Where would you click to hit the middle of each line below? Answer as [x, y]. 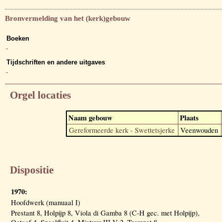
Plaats [189, 117]
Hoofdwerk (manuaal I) [46, 202]
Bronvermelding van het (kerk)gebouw [68, 18]
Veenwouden [199, 130]
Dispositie [32, 170]
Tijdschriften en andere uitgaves [56, 62]
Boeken [18, 39]
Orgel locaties [40, 95]
